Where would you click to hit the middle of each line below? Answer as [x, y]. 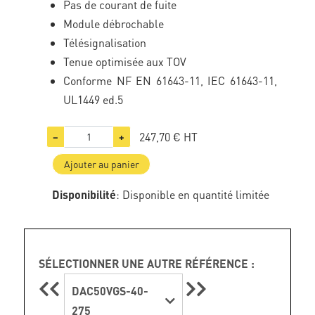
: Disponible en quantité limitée [193, 194]
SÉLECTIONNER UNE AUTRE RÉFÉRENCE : [147, 263]
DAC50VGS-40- [110, 291]
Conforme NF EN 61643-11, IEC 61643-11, [170, 81]
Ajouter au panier [101, 164]
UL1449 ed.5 [94, 99]
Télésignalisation [105, 43]
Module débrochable [114, 24]
